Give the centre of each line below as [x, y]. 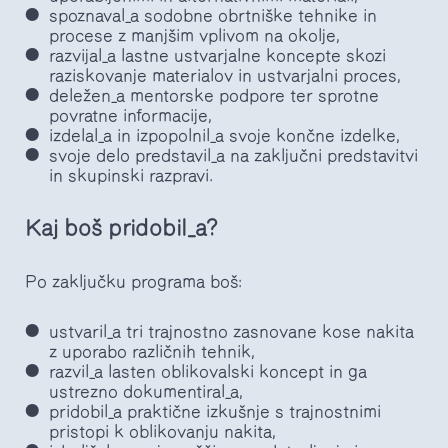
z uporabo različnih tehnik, [152, 351]
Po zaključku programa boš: [133, 281]
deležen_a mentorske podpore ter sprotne [214, 95]
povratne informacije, [130, 115]
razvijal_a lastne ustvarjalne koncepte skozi [217, 55]
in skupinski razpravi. [131, 175]
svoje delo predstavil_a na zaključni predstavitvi [233, 155]
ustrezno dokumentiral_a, [146, 391]
